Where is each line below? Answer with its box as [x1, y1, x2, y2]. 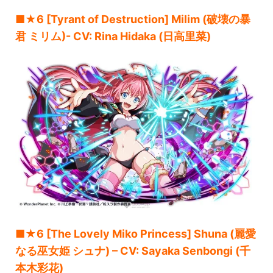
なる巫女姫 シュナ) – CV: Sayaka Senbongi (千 [15, 244, 250, 258]
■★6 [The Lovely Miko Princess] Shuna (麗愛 [15, 227, 256, 241]
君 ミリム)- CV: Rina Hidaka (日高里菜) [15, 29, 211, 43]
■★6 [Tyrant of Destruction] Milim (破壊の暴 [15, 12, 250, 26]
